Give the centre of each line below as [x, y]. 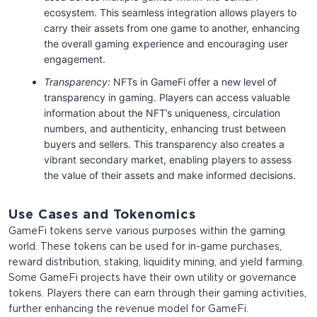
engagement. [75, 59]
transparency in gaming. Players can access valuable [167, 98]
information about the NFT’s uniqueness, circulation [162, 113]
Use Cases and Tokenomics [102, 215]
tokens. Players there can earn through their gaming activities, [157, 294]
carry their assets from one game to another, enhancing [172, 28]
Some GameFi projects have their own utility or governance [152, 278]
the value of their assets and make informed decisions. [170, 175]
